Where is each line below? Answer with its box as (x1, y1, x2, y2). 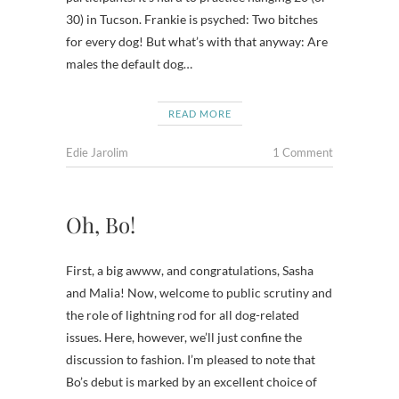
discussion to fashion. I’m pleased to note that (66, 352, 315, 367)
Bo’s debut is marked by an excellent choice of (66, 374, 317, 389)
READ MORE (167, 108, 232, 119)
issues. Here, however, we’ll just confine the (66, 330, 302, 345)
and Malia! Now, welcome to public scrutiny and (66, 285, 332, 300)
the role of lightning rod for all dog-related (66, 307, 299, 322)
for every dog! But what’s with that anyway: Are (66, 34, 328, 49)
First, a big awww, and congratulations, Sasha (66, 263, 313, 278)
